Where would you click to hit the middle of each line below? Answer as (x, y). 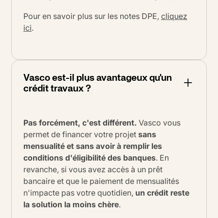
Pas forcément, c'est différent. (80, 122)
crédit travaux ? (57, 88)
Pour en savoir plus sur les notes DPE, (92, 16)
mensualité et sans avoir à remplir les (93, 146)
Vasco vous (159, 122)
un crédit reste (162, 192)
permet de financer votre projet (81, 134)
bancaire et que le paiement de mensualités (101, 181)
